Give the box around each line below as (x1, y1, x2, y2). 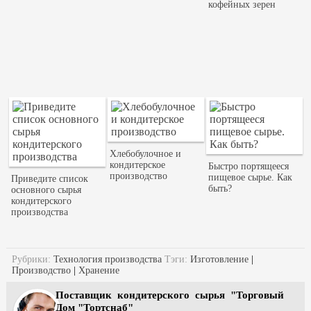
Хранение (78, 264, 119, 276)
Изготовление (190, 253, 249, 264)
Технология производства (53, 253, 162, 264)
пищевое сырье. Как (208, 172, 293, 183)
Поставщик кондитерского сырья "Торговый (56, 288, 284, 301)
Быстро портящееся (208, 161, 289, 172)
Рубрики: (11, 253, 51, 264)
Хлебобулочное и (110, 149, 182, 160)
